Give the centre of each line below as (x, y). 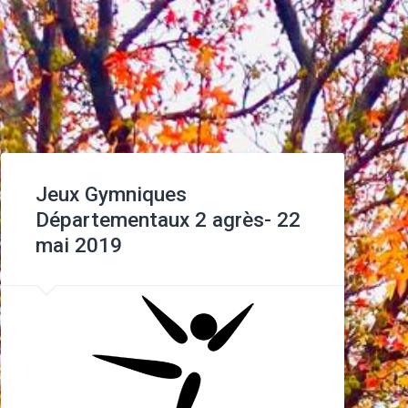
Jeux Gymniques (111, 194)
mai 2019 (78, 245)
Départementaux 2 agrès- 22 (168, 219)
